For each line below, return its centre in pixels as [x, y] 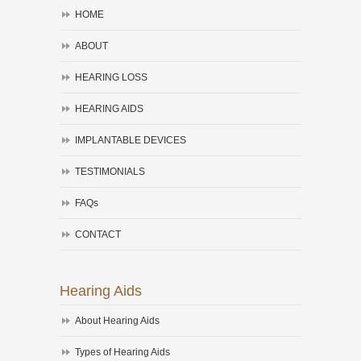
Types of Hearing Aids [122, 353]
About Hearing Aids [117, 321]
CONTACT [98, 234]
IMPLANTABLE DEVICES [131, 140]
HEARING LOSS [111, 77]
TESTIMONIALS [110, 172]
